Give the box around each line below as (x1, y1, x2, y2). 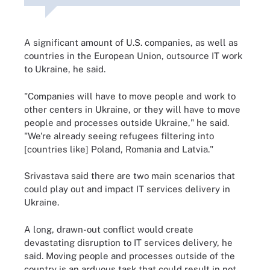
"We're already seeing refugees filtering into (24, 130, 214, 141)
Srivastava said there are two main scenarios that (24, 171, 235, 181)
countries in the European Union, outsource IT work (24, 51, 242, 61)
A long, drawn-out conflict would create (24, 224, 193, 234)
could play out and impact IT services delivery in (24, 184, 230, 194)
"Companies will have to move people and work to (24, 90, 236, 101)
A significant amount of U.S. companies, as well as (24, 37, 238, 48)
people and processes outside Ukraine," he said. (24, 117, 229, 128)
